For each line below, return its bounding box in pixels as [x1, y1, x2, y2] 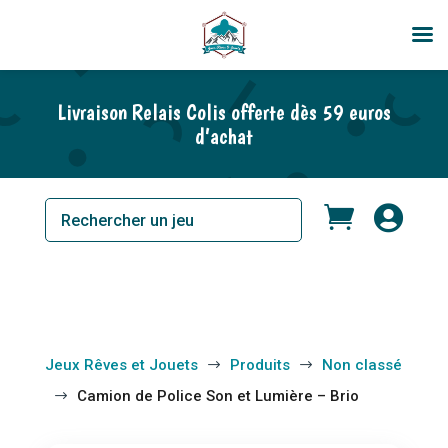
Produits [229, 356, 290, 374]
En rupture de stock [20, 16, 127, 29]
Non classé [321, 356, 402, 374]
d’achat [194, 123, 253, 149]
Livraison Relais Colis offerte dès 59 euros [56, 99, 391, 125]
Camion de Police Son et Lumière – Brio [76, 387, 359, 405]
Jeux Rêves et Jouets [44, 356, 198, 374]
